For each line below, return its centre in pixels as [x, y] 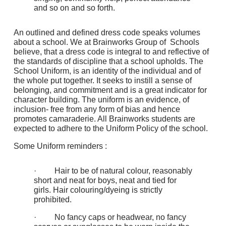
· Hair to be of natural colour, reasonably [113, 171]
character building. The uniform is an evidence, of [101, 100]
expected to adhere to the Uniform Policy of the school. [110, 128]
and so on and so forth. [74, 8]
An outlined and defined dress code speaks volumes [107, 33]
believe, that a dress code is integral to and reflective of [111, 52]
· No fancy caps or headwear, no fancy [110, 217]
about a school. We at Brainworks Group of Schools [106, 42]
